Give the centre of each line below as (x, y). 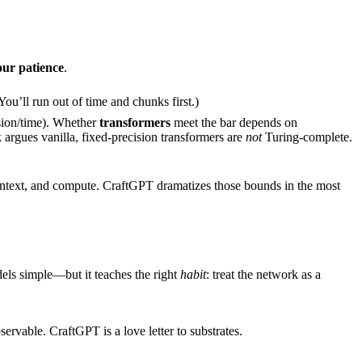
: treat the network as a (263, 275)
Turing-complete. (307, 137)
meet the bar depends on (234, 123)
